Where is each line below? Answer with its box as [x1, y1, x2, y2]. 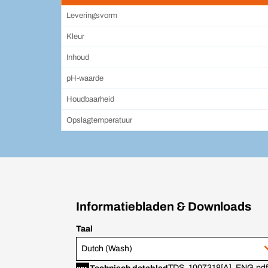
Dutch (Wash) [81, 244, 132, 254]
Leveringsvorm [66, 11, 117, 20]
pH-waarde [66, 74, 103, 83]
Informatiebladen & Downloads [76, 200, 252, 214]
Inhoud [66, 53, 89, 62]
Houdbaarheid [66, 95, 114, 104]
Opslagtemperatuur [66, 116, 132, 125]
